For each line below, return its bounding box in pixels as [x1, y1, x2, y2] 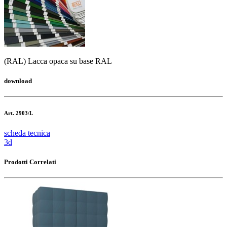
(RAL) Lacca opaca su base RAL [4, 56, 112, 65]
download [4, 77, 32, 85]
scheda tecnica [4, 129, 50, 138]
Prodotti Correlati [4, 158, 56, 166]
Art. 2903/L [4, 110, 33, 117]
